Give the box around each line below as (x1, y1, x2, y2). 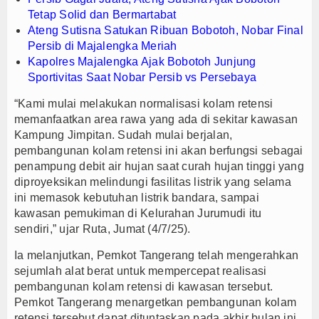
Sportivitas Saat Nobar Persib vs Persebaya (28, 70, 257, 83)
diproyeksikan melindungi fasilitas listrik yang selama (14, 175, 291, 188)
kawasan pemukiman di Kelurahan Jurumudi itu (14, 206, 262, 219)
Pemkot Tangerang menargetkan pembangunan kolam (14, 296, 297, 308)
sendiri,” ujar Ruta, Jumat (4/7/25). (14, 222, 191, 235)
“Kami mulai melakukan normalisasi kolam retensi (14, 97, 273, 110)
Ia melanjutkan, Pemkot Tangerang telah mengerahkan (14, 249, 298, 261)
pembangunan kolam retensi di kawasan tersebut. (14, 280, 273, 293)
